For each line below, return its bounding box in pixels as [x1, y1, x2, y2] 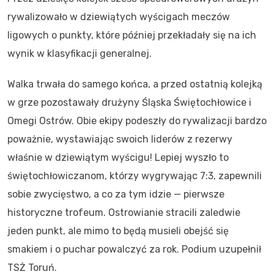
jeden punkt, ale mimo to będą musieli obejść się [7, 225, 229, 237]
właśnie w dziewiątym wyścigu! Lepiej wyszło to [7, 152, 229, 164]
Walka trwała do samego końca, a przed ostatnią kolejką [7, 78, 262, 91]
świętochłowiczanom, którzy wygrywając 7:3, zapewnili [7, 170, 262, 182]
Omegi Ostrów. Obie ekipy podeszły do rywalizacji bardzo [7, 115, 267, 127]
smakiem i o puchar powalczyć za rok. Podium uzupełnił [7, 243, 261, 256]
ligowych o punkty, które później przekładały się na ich [7, 29, 256, 42]
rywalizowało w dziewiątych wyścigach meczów [7, 11, 230, 23]
